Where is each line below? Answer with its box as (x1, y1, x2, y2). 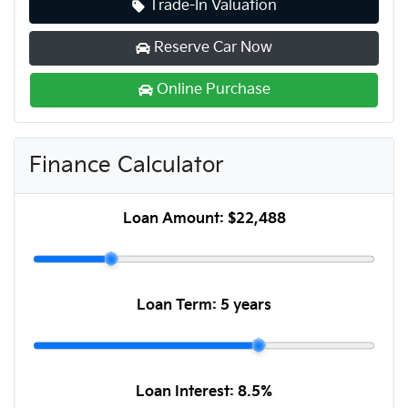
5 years (220, 296, 271, 314)
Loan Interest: (136, 382, 238, 401)
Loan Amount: (122, 209, 228, 228)
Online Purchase (156, 80, 270, 98)
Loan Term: (137, 296, 220, 314)
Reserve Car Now (154, 38, 272, 56)
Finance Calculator (29, 151, 224, 178)
